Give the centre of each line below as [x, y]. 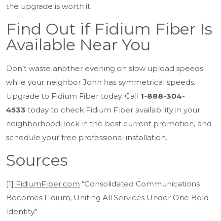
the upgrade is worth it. [49, 6]
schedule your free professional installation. [88, 138]
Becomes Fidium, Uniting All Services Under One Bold [107, 198]
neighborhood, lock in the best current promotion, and [109, 124]
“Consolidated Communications [140, 184]
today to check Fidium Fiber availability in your [113, 110]
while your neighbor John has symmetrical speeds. [101, 82]
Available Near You [78, 45]
